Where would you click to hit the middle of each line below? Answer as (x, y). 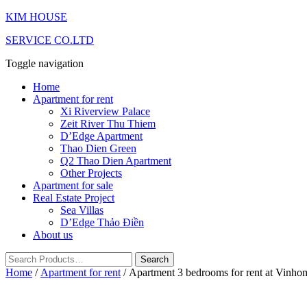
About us (53, 235)
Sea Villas (82, 210)
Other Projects (91, 173)
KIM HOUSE (36, 17)
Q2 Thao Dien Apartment (116, 161)
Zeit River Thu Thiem (108, 124)
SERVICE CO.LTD (50, 40)
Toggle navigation (45, 63)
